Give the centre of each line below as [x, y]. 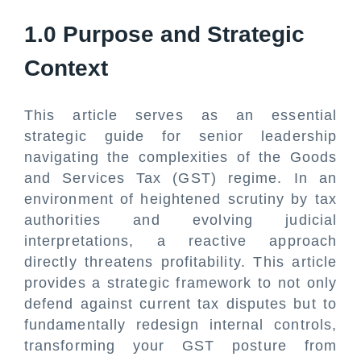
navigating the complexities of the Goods [180, 157]
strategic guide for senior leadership [180, 136]
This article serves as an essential [180, 115]
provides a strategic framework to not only [180, 283]
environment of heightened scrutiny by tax [180, 199]
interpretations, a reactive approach [180, 241]
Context [66, 68]
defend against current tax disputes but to [180, 304]
